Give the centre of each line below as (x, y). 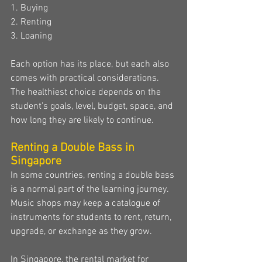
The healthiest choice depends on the (87, 92)
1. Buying (29, 8)
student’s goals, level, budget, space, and (93, 106)
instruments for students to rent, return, (92, 218)
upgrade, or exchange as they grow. (81, 232)
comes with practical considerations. (86, 78)
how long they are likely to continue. (82, 120)
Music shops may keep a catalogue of (87, 204)
